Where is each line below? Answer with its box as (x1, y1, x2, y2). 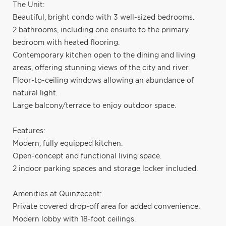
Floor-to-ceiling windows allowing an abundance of (13, 77, 194, 84)
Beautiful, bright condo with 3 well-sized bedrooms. (13, 14, 194, 21)
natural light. (13, 89, 58, 97)
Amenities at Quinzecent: (13, 190, 102, 198)
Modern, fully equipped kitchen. (13, 140, 123, 147)
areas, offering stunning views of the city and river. (13, 64, 190, 72)
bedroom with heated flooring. (13, 39, 120, 46)
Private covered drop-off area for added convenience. (13, 203, 200, 210)
